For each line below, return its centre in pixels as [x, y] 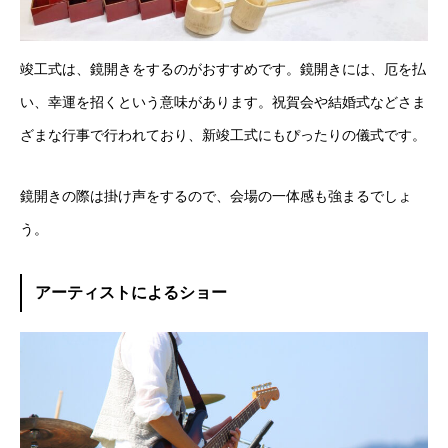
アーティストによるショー [130, 293]
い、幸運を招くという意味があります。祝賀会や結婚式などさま [223, 102]
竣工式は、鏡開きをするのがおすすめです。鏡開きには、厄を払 [223, 69]
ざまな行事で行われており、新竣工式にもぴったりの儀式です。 [223, 135]
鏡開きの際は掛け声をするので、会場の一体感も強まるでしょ [216, 196]
